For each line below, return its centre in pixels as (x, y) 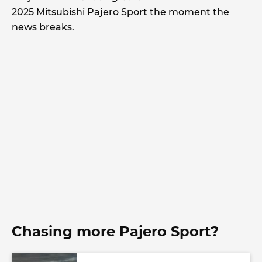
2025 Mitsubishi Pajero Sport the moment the (120, 12)
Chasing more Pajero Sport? (115, 231)
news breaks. (43, 27)
